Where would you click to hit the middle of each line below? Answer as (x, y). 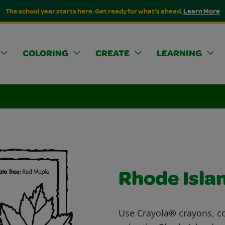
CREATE (113, 54)
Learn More (201, 11)
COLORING (45, 54)
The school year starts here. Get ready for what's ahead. (94, 11)
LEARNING (179, 54)
